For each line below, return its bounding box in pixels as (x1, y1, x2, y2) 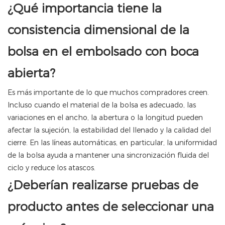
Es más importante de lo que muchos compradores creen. (8, 88, 209, 97)
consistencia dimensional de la (8, 23, 189, 38)
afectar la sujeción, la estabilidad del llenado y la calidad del (8, 126, 211, 135)
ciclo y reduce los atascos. (8, 163, 95, 173)
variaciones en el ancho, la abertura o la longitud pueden (8, 113, 203, 123)
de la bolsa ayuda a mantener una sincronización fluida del (8, 151, 209, 160)
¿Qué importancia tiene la (8, 1, 162, 16)
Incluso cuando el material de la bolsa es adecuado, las (8, 100, 196, 110)
